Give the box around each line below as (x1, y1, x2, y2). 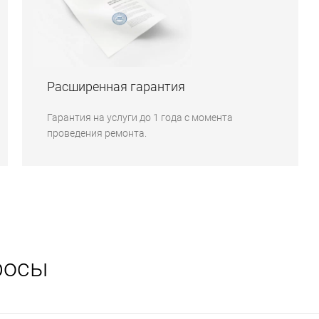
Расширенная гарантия (47, 78, 186, 94)
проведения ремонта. (47, 127, 147, 139)
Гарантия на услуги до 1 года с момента (47, 111, 234, 123)
